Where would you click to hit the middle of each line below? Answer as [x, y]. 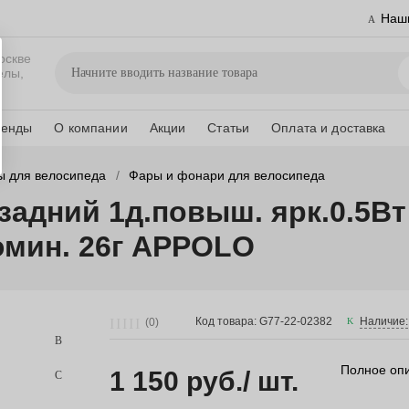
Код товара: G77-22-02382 [264, 322]
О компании [91, 128]
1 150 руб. [176, 382]
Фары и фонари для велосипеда [227, 175]
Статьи [229, 128]
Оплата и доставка [329, 128]
